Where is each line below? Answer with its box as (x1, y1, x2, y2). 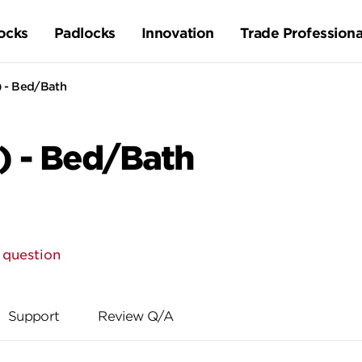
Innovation (141, 25, 214, 41)
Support (7, 309, 60, 324)
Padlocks (53, 25, 116, 41)
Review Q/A (98, 309, 173, 324)
